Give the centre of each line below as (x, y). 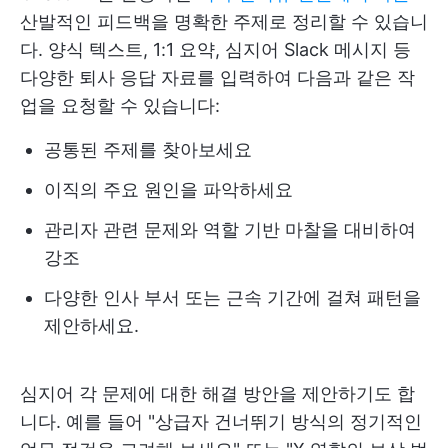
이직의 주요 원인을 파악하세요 (168, 189)
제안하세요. (91, 325)
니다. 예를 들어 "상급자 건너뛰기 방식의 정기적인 (221, 421)
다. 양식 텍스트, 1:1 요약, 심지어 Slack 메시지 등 (215, 49)
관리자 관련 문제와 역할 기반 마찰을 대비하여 (230, 229)
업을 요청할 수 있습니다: (120, 105)
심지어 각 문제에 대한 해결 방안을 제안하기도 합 (217, 393)
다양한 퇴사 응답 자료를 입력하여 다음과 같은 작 (217, 77)
